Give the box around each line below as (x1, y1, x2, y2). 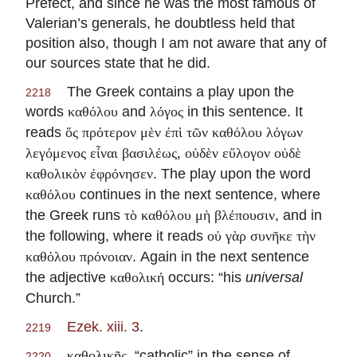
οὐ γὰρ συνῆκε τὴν (207, 228, 316, 245)
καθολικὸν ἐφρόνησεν (25, 166, 153, 182)
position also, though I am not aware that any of (25, 34, 327, 52)
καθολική (110, 269, 164, 286)
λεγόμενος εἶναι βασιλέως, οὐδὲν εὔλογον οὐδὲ (25, 145, 301, 162)
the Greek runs (25, 206, 124, 224)
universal (245, 269, 303, 286)
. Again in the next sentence (132, 248, 309, 265)
